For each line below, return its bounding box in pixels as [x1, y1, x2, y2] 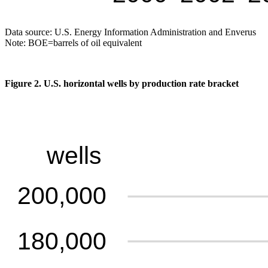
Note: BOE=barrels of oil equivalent [5, 37, 142, 48]
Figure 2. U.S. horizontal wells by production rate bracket [5, 78, 239, 89]
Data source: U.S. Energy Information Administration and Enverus [5, 26, 256, 37]
